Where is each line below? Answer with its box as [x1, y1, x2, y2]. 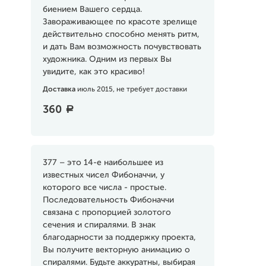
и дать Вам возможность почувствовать [42, 43, 201, 51]
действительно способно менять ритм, [42, 30, 199, 39]
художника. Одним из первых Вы [42, 55, 172, 64]
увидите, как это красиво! [42, 68, 145, 76]
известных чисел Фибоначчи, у [42, 171, 164, 179]
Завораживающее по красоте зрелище [42, 18, 197, 26]
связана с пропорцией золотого [42, 208, 171, 217]
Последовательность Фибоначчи [42, 196, 174, 204]
